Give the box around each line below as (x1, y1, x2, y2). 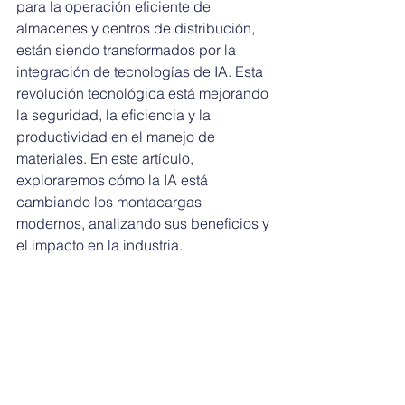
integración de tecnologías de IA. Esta (16, 62, 267, 80)
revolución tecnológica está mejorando (16, 84, 272, 102)
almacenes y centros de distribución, (16, 19, 259, 37)
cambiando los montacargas (16, 193, 205, 211)
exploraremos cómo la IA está (16, 171, 212, 189)
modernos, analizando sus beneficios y (16, 214, 273, 232)
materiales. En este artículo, (16, 149, 197, 167)
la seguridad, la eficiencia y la (16, 106, 214, 124)
